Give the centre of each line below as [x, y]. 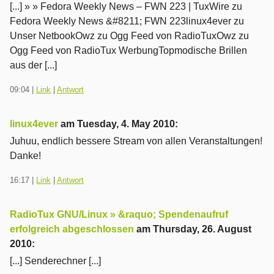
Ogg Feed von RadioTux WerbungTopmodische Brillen [128, 50]
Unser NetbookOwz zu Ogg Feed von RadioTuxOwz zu [129, 35]
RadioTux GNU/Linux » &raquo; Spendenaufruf [119, 214]
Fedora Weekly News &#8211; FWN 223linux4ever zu [127, 21]
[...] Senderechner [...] [55, 261]
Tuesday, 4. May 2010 [126, 124]
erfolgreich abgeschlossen [72, 229]
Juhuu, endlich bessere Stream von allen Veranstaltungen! [136, 141]
